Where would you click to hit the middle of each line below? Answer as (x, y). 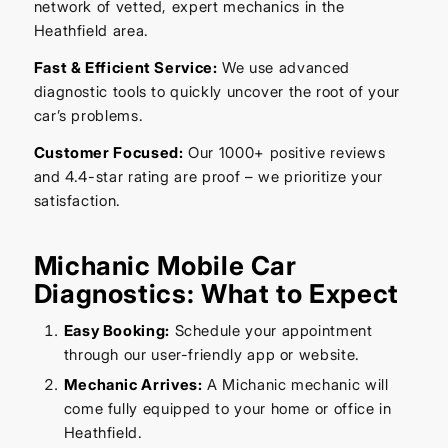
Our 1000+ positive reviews (284, 152)
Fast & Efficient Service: (125, 68)
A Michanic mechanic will (295, 384)
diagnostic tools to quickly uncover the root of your (216, 92)
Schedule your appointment (271, 330)
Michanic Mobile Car (165, 265)
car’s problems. (88, 116)
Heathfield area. (91, 31)
